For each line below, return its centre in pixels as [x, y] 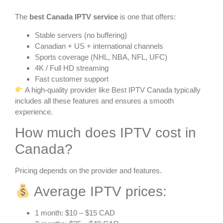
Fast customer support [72, 79]
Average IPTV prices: [99, 192]
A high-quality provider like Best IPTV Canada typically [112, 90]
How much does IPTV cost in [106, 133]
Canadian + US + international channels [99, 46]
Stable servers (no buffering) [81, 35]
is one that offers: [147, 17]
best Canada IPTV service [74, 17]
